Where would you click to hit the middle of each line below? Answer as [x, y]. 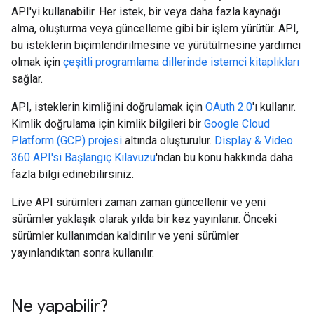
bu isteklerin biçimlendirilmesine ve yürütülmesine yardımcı [156, 45]
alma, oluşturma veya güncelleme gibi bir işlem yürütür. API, [155, 28]
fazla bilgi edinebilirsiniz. [73, 174]
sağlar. [27, 79]
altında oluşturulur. [168, 141]
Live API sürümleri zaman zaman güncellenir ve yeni [138, 202]
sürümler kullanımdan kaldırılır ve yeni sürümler [125, 236]
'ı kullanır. [274, 107]
